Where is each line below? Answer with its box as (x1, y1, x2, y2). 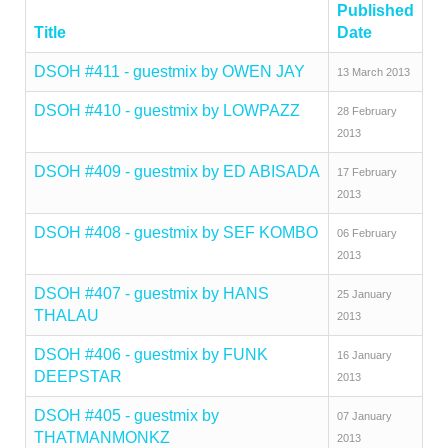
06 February (337, 227, 397, 239)
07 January (337, 410, 392, 422)
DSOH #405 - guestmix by (34, 407, 219, 424)
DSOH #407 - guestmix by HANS (34, 285, 269, 302)
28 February (337, 105, 397, 117)
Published (337, 2, 414, 19)
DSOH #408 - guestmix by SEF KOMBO (34, 224, 318, 241)
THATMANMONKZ (34, 429, 170, 446)
